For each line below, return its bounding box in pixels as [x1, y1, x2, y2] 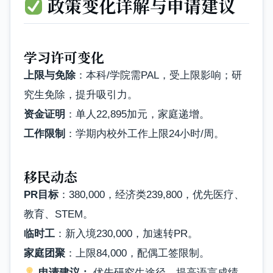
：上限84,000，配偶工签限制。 [65, 247, 210, 260]
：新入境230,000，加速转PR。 [55, 228, 198, 240]
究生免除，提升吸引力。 [24, 88, 138, 101]
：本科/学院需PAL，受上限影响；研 [76, 69, 242, 81]
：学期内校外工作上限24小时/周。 [65, 127, 224, 140]
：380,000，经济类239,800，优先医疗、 [58, 189, 244, 201]
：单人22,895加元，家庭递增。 [65, 108, 210, 120]
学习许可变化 [24, 47, 104, 66]
